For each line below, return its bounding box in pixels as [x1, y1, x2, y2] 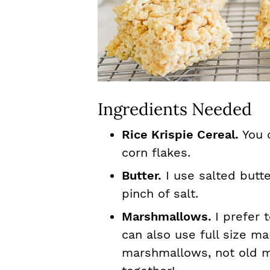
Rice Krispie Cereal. [122, 127, 242, 142]
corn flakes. [122, 145, 190, 160]
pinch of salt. [122, 186, 198, 201]
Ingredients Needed [98, 98, 252, 120]
